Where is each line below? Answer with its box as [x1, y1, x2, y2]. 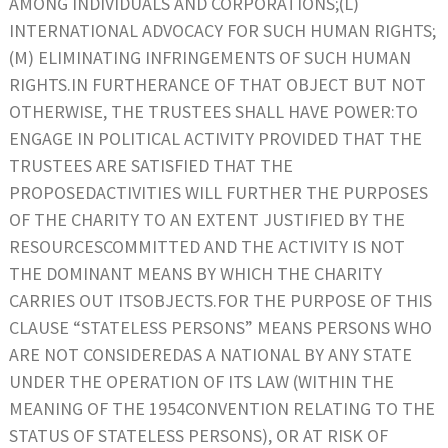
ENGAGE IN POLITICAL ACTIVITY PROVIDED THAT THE [9, 126, 422, 150]
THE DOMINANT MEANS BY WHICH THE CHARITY [9, 261, 382, 285]
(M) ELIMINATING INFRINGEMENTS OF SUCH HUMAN [9, 45, 411, 69]
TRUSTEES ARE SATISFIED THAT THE [9, 153, 293, 177]
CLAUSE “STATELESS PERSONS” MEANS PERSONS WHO [9, 315, 432, 339]
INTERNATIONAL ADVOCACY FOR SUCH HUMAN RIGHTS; [9, 18, 436, 42]
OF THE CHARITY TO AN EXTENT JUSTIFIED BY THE [9, 207, 405, 231]
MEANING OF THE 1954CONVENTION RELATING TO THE [9, 396, 435, 420]
